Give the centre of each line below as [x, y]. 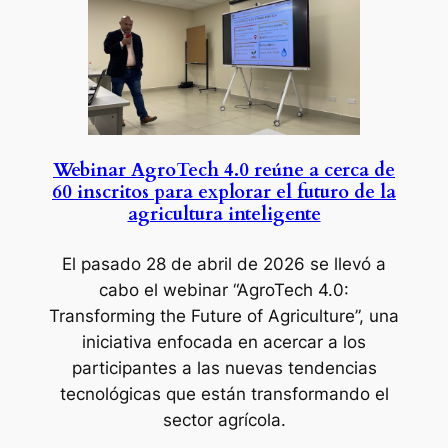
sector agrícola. [224, 419]
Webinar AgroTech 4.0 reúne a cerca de [224, 171]
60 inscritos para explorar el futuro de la [224, 193]
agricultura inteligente [224, 215]
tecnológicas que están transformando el [224, 393]
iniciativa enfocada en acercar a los [224, 341]
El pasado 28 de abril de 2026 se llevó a [224, 263]
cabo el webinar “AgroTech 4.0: [224, 289]
